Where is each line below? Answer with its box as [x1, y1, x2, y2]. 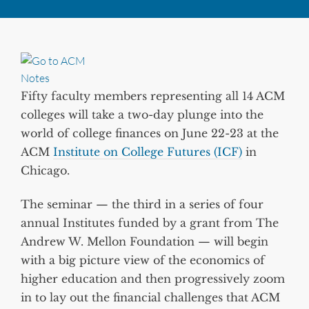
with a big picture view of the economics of [21, 252, 265, 267]
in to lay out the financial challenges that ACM [21, 290, 280, 304]
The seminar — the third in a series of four [21, 197, 263, 211]
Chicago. [21, 163, 70, 177]
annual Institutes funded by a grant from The [21, 215, 279, 230]
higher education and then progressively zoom [21, 271, 285, 286]
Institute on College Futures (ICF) [53, 144, 242, 159]
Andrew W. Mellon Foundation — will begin [21, 234, 268, 248]
